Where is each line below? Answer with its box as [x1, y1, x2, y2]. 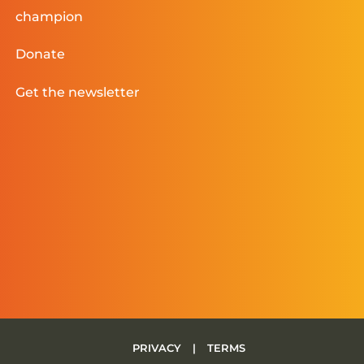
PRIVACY [132, 340, 184, 354]
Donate [15, 46, 66, 63]
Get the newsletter [15, 84, 141, 100]
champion [15, 8, 84, 24]
